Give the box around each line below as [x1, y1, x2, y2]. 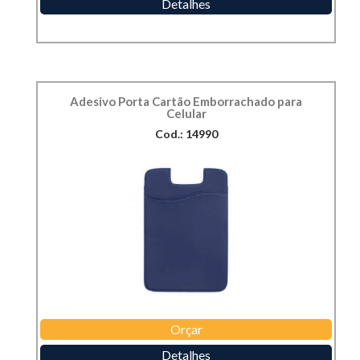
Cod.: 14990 [154, 127, 218, 141]
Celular [166, 106, 207, 121]
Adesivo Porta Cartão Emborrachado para [70, 94, 302, 109]
